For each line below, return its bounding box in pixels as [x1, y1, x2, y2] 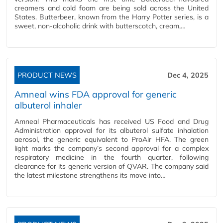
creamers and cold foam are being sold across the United [14, 3, 209, 13]
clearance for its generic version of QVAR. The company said [14, 162, 209, 171]
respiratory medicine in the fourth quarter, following [14, 153, 209, 162]
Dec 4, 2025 [167, 71, 209, 80]
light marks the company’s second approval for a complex [14, 144, 209, 153]
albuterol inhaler [14, 100, 82, 111]
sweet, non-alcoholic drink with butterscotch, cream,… [14, 21, 186, 31]
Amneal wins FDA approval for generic [14, 89, 177, 101]
